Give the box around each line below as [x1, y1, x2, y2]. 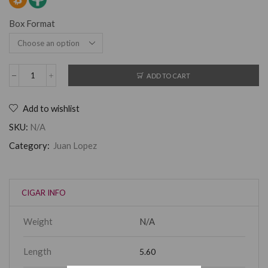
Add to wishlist [23, 103, 80, 114]
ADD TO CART [147, 71, 190, 80]
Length [23, 245, 51, 257]
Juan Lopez [53, 140, 97, 151]
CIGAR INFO [21, 188, 66, 198]
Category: [9, 140, 51, 151]
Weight [23, 215, 53, 227]
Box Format [9, 18, 55, 29]
